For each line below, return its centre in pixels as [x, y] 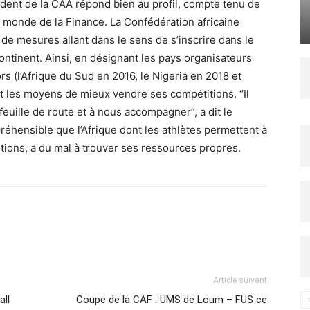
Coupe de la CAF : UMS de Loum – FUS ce [172, 300]
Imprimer [67, 215]
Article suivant [240, 280]
